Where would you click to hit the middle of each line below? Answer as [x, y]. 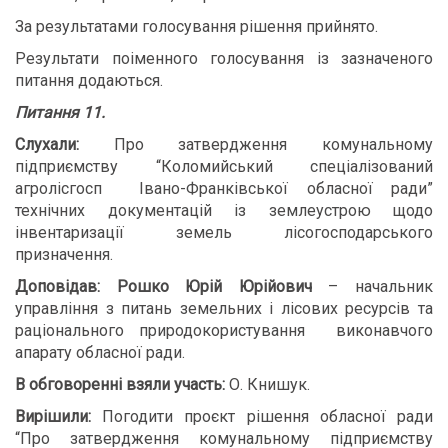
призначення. [64, 254]
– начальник [372, 286]
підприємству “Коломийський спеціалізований [224, 166]
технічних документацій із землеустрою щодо [224, 210]
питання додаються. [89, 80]
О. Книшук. [267, 384]
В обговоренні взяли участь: [120, 384]
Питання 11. [60, 112]
